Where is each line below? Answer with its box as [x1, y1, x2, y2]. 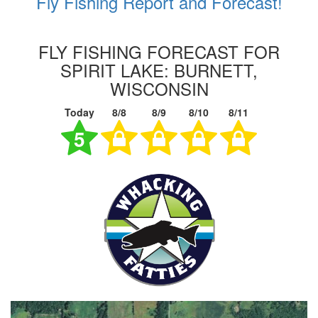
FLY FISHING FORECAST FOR [38, 38, 280, 64]
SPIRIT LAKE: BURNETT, [60, 57, 258, 82]
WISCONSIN [109, 75, 209, 101]
